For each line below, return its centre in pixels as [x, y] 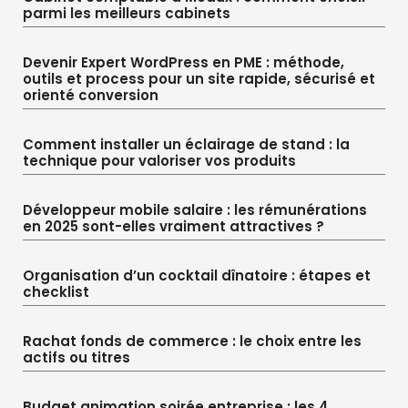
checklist [56, 291]
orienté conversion [91, 95]
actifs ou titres [76, 357]
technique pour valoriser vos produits [159, 160]
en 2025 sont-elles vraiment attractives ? [173, 226]
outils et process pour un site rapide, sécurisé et [199, 78]
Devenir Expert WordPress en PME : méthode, [184, 62]
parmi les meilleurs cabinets [127, 13]
